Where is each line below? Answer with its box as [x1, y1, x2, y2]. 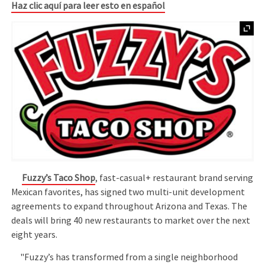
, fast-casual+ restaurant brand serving [95, 172, 254, 184]
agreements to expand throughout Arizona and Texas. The [11, 200, 248, 212]
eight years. [11, 228, 58, 241]
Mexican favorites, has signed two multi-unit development [11, 186, 245, 198]
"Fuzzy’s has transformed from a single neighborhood [11, 251, 238, 264]
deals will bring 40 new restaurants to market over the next [11, 214, 251, 227]
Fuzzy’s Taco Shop [22, 172, 96, 184]
